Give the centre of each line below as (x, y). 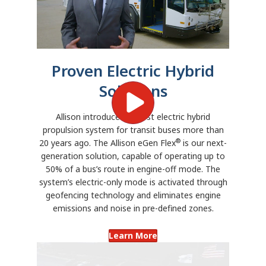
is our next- (204, 142)
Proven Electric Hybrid (133, 70)
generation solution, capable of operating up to (133, 156)
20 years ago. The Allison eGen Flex (107, 142)
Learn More (133, 235)
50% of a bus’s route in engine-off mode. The (133, 169)
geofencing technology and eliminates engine (133, 195)
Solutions (133, 91)
